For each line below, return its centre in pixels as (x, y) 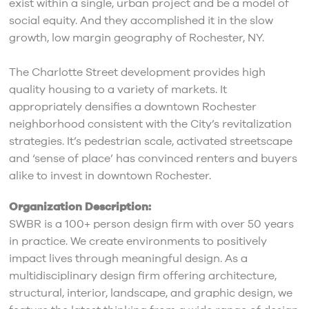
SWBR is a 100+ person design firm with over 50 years (151, 225)
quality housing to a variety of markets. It (118, 90)
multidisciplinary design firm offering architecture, (142, 276)
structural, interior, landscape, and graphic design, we (150, 293)
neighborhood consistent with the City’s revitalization (150, 124)
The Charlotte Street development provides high (137, 73)
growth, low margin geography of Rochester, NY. (136, 38)
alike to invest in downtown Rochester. (110, 176)
